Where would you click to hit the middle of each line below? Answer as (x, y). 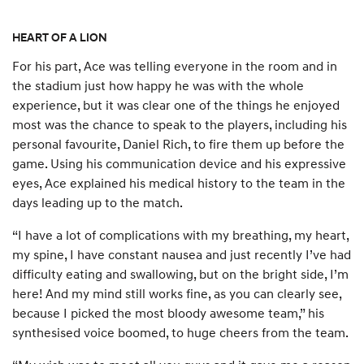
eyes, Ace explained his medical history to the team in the (179, 182)
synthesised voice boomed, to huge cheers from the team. (180, 332)
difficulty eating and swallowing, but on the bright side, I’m (180, 273)
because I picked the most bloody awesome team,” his (168, 312)
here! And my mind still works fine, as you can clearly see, (177, 293)
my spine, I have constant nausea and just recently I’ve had (182, 254)
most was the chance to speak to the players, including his (180, 124)
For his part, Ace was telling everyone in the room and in (175, 65)
